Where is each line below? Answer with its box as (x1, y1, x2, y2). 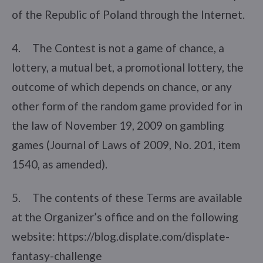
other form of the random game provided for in (12, 99, 242, 113)
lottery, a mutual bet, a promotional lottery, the (12, 60, 244, 74)
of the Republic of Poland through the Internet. (12, 7, 245, 21)
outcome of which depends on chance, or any (12, 79, 232, 93)
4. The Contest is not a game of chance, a (12, 41, 224, 55)
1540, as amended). (12, 157, 107, 171)
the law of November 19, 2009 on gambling (12, 118, 224, 132)
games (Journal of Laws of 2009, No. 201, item (12, 137, 240, 151)
